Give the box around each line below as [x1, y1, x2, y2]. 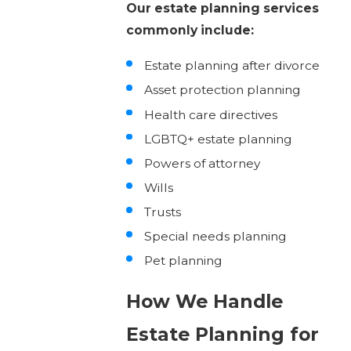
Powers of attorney [144, 155, 261, 171]
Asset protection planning [144, 82, 302, 98]
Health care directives [144, 107, 278, 122]
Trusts [144, 204, 182, 219]
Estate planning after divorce [144, 58, 320, 74]
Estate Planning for [125, 323, 319, 346]
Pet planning [144, 253, 223, 269]
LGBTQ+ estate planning [144, 131, 293, 147]
